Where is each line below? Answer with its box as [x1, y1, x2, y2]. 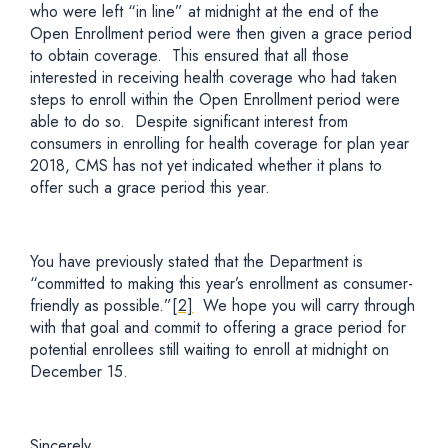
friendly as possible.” [30, 294, 172, 317]
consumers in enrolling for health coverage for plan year [30, 132, 409, 155]
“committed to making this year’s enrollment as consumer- [30, 272, 413, 295]
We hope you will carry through [193, 294, 416, 317]
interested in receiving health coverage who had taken [30, 66, 397, 89]
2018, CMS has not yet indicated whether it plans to [30, 154, 382, 177]
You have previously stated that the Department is [30, 250, 363, 273]
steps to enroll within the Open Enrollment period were [30, 88, 400, 111]
